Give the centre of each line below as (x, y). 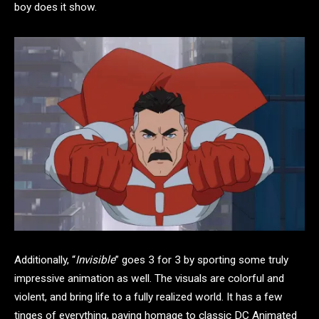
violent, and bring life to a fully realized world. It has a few (148, 297)
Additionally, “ (45, 260)
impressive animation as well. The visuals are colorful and (149, 279)
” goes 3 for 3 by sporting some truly (202, 260)
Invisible (95, 260)
